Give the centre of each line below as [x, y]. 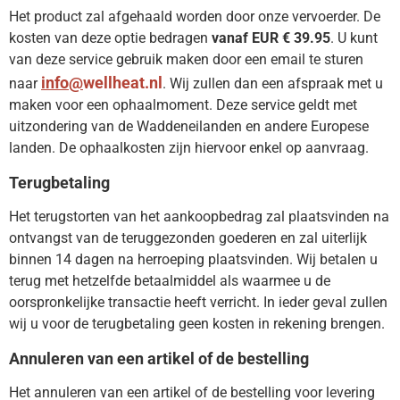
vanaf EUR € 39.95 [271, 38]
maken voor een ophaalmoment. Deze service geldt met [183, 105]
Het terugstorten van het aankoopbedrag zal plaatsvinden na [199, 217]
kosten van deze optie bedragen [110, 38]
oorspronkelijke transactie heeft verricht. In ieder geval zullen [198, 303]
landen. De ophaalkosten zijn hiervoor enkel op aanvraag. [189, 148]
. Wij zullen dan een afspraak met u [273, 84]
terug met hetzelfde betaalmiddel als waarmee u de [170, 281]
